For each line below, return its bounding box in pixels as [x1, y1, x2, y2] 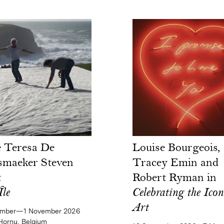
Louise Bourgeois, [132, 142, 220, 154]
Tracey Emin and [132, 157, 219, 169]
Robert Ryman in [132, 172, 217, 184]
